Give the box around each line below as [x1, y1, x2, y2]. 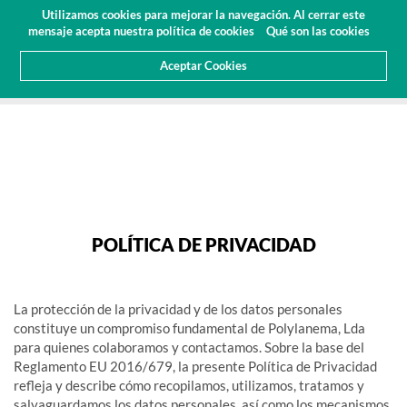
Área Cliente [267, 5, 338, 21]
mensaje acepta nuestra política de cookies [28, 23, 257, 38]
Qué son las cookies [266, 23, 370, 38]
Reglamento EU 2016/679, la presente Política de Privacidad [14, 358, 377, 374]
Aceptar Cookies [160, 58, 247, 73]
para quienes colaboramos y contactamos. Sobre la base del [14, 339, 364, 355]
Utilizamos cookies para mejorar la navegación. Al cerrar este [42, 6, 365, 22]
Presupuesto [158, 5, 233, 21]
